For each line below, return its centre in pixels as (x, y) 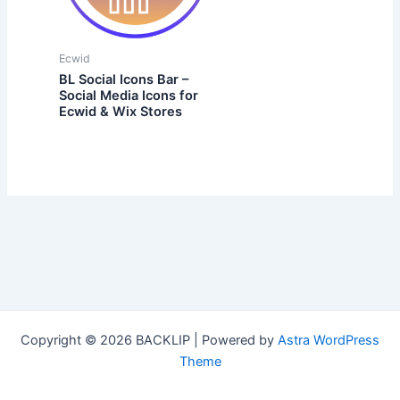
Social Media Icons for (129, 95)
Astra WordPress (329, 340)
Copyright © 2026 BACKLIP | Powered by (149, 340)
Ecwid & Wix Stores (121, 111)
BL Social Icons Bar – (124, 79)
